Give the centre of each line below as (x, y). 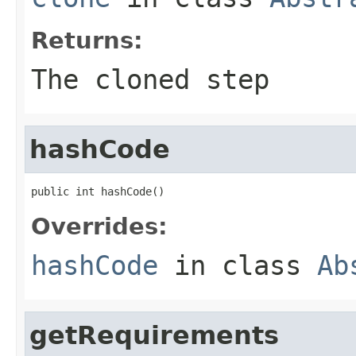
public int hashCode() (98, 191)
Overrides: (99, 226)
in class (238, 265)
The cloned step (150, 79)
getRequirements (154, 335)
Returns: (87, 40)
